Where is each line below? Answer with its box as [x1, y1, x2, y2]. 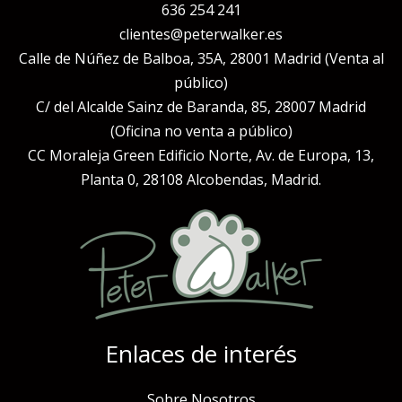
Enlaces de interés [105, 336, 297, 370]
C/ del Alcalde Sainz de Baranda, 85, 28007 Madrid [36, 96, 366, 117]
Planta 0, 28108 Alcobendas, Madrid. [81, 169, 321, 189]
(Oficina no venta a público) [109, 120, 293, 141]
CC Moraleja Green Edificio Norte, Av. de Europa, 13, [28, 144, 374, 165]
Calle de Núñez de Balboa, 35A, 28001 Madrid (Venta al [18, 48, 384, 68]
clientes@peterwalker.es [119, 23, 283, 44]
